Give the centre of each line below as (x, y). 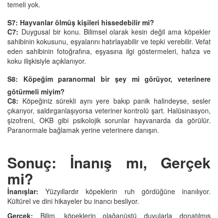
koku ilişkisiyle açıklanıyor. (47, 61)
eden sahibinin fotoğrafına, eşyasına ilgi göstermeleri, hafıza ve (109, 51)
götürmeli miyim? (36, 91)
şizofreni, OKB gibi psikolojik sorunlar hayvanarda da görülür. (109, 120)
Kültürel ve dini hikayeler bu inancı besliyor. (73, 201)
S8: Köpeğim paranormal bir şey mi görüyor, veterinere (109, 79)
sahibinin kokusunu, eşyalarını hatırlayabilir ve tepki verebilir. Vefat (109, 41)
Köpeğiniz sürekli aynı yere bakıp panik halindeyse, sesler (115, 100)
